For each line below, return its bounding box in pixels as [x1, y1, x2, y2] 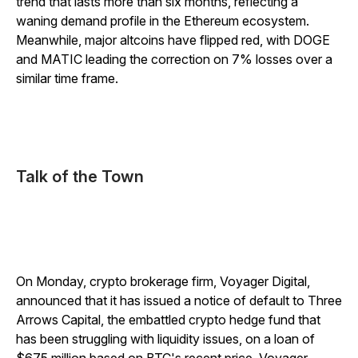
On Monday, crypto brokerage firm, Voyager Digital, [16, 273, 310, 289]
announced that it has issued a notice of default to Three [16, 292, 342, 308]
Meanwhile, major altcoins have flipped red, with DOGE [16, 32, 330, 48]
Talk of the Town [16, 167, 144, 186]
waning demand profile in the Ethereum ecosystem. [16, 13, 309, 29]
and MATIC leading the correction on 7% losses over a [16, 51, 332, 67]
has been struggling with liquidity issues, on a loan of [16, 331, 315, 347]
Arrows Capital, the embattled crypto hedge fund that [16, 312, 320, 328]
